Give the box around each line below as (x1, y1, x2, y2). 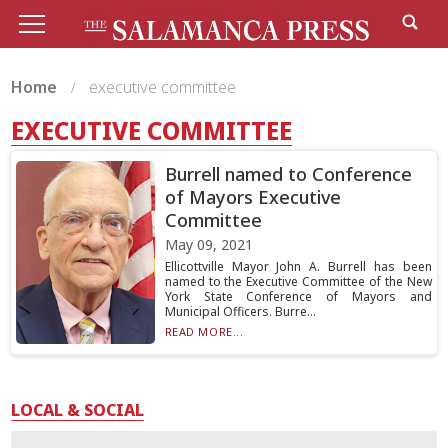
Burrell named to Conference (164, 162, 412, 186)
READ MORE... (164, 324, 244, 339)
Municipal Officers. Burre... (164, 303, 316, 320)
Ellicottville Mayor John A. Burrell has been (164, 258, 432, 275)
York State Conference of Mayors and (164, 288, 432, 305)
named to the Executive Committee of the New (164, 273, 432, 290)
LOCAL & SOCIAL (11, 399, 145, 421)
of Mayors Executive (164, 185, 341, 209)
